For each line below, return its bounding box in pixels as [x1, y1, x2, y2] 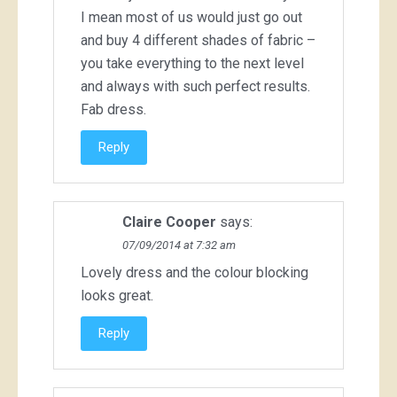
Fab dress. [81, 101, 146, 119]
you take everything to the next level [81, 55, 304, 73]
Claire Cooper [122, 214, 216, 231]
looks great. [81, 287, 153, 305]
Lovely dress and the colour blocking [81, 264, 308, 282]
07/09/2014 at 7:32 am [122, 238, 236, 253]
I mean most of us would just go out [81, 9, 302, 27]
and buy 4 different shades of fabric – [81, 32, 315, 50]
